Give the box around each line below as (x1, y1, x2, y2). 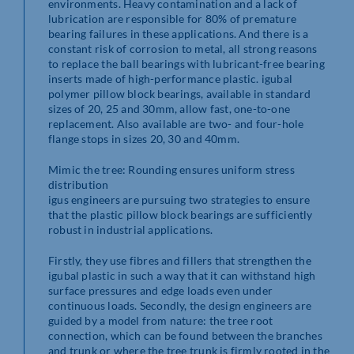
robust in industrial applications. (48, 223, 213, 237)
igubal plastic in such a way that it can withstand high (48, 269, 316, 283)
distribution (48, 178, 109, 192)
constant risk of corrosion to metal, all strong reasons (48, 42, 318, 56)
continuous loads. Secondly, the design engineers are (48, 299, 311, 313)
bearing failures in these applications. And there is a (48, 27, 309, 41)
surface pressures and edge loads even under (48, 284, 273, 298)
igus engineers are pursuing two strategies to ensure (48, 193, 310, 207)
